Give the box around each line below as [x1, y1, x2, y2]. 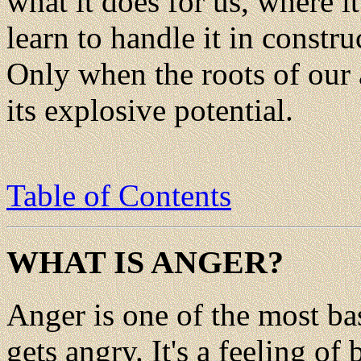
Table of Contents [6, 178, 231, 214]
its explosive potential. [6, 93, 293, 128]
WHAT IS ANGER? [6, 243, 284, 280]
